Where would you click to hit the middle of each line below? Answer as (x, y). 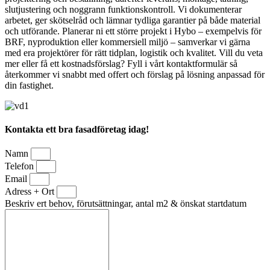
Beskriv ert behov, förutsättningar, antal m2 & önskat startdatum (126, 204)
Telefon (20, 166)
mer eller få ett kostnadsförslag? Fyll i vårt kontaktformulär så (121, 63)
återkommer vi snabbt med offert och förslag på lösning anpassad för (135, 74)
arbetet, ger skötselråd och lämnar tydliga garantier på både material (133, 20)
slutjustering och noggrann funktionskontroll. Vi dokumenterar (123, 9)
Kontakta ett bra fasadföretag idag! (77, 130)
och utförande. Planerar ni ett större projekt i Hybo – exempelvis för (133, 31)
